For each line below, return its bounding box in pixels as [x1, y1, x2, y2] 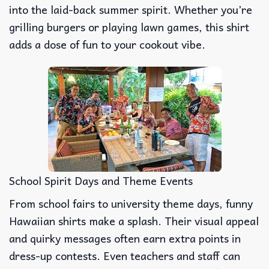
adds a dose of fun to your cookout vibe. [9, 35, 205, 53]
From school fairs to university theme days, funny [9, 194, 253, 212]
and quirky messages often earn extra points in [9, 229, 241, 247]
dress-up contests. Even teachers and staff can [9, 246, 240, 264]
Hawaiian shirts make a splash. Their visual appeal [9, 211, 259, 229]
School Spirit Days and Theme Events [9, 171, 193, 189]
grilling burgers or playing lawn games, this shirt [9, 17, 249, 35]
